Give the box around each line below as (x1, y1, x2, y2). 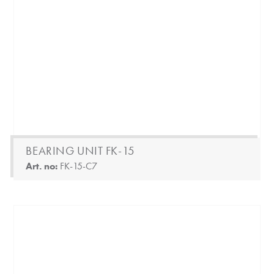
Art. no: (26, 159, 61, 172)
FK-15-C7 (60, 159, 98, 172)
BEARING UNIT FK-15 (26, 143, 135, 158)
